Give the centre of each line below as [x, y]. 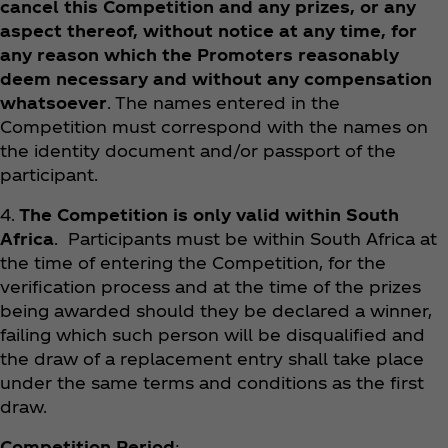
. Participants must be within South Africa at [245, 238]
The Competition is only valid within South [207, 214]
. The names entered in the [223, 102]
